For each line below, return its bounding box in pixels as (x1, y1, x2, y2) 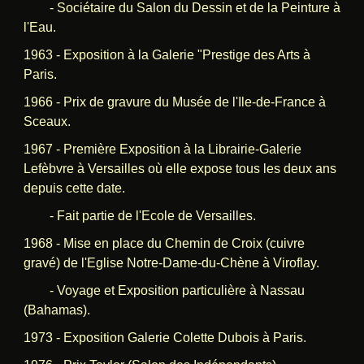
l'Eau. (23, 19, 56, 34)
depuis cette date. (23, 180, 125, 195)
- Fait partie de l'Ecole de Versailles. (23, 208, 256, 223)
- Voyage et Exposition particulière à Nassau (23, 283, 305, 297)
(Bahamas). (23, 302, 90, 317)
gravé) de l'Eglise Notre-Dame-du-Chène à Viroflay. (23, 255, 319, 270)
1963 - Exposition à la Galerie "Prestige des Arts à (23, 47, 310, 62)
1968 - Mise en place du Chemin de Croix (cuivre (23, 236, 305, 250)
